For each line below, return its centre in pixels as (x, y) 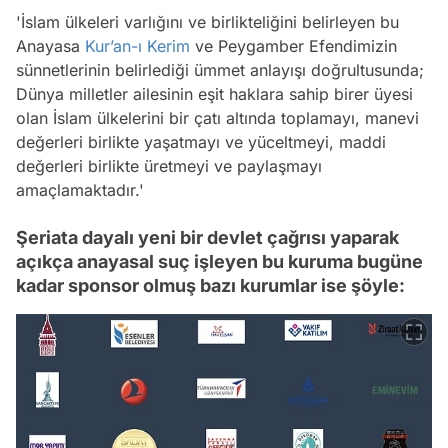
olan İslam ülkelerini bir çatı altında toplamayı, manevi (217, 118)
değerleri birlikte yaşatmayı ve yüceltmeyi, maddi (201, 142)
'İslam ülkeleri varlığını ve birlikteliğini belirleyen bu (207, 22)
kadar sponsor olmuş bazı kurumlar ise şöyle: (210, 286)
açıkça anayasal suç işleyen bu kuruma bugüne (219, 262)
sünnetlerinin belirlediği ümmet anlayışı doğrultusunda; (220, 70)
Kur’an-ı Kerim (137, 46)
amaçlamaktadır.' (80, 190)
